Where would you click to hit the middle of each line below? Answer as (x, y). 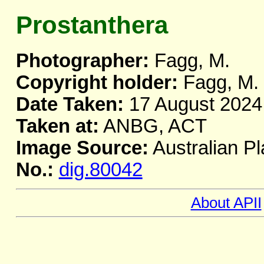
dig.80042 (100, 170)
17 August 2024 (193, 105)
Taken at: (57, 126)
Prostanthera (92, 25)
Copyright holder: (97, 83)
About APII (226, 203)
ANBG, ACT (153, 126)
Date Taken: (70, 105)
